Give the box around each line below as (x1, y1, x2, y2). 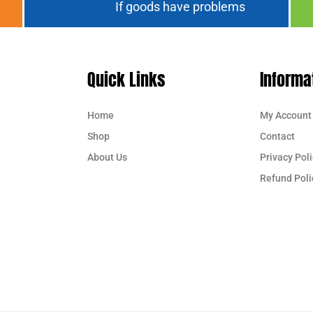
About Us (87, 151, 127, 163)
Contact (259, 130, 295, 142)
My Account (259, 109, 312, 121)
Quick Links (87, 66, 165, 92)
